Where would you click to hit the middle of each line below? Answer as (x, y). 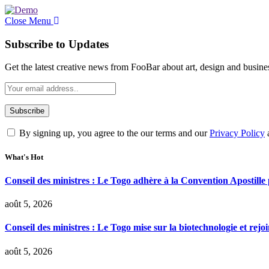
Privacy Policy (237, 133)
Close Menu (28, 21)
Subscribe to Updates (57, 44)
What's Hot (24, 157)
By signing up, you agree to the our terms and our (113, 133)
